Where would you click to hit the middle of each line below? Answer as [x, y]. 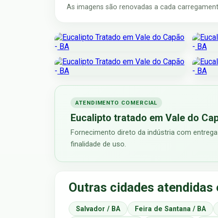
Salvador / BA [98, 209]
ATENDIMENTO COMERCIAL [117, 103]
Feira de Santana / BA [170, 209]
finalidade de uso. [98, 144]
